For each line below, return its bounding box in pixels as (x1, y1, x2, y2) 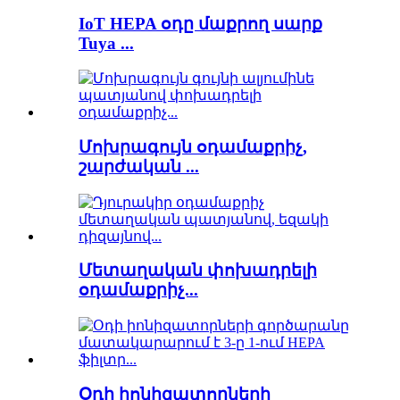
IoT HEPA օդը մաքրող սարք (79, 13, 322, 33)
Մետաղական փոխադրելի (79, 261, 317, 280)
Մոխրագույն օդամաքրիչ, (79, 137, 307, 156)
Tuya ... (79, 33, 134, 53)
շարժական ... (79, 156, 199, 176)
